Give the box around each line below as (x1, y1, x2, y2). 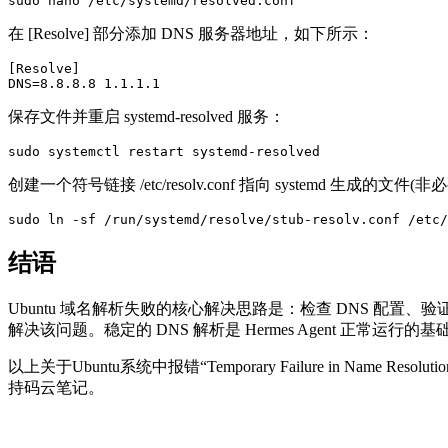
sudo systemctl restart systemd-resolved (8, 143, 320, 159)
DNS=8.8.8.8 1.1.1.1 (8, 75, 160, 91)
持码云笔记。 (8, 378, 104, 396)
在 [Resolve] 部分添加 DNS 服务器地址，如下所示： (8, 24, 374, 42)
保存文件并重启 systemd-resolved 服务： (8, 107, 285, 125)
